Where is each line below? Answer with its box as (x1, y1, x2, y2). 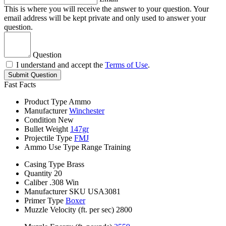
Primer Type (24, 196, 64, 205)
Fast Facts (4, 80, 36, 89)
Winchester (69, 106, 104, 116)
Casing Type (24, 160, 65, 169)
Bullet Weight (24, 125, 68, 134)
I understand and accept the (16, 61, 105, 70)
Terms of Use (105, 61, 148, 70)
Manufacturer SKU (24, 187, 86, 196)
